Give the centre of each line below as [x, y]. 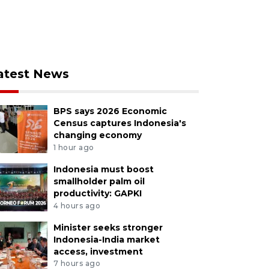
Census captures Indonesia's [119, 123]
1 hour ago [74, 147]
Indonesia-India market [106, 239]
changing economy [97, 135]
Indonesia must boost [103, 169]
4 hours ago [77, 205]
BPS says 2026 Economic [110, 111]
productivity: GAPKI [97, 193]
